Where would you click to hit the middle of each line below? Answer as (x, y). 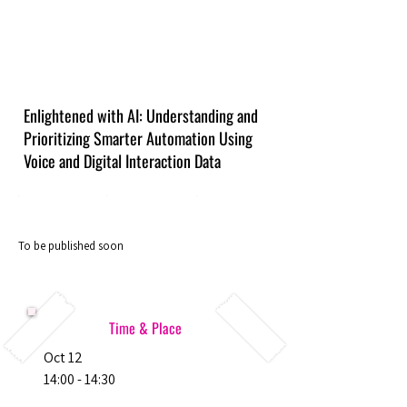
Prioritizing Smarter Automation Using (138, 138)
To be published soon (71, 246)
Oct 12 (63, 357)
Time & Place (145, 328)
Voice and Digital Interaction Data (122, 161)
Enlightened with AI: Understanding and (141, 115)
